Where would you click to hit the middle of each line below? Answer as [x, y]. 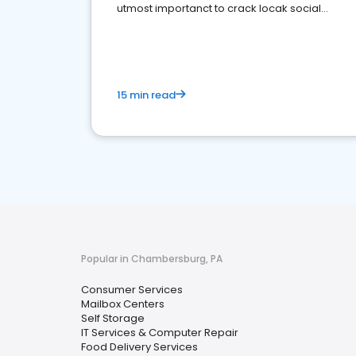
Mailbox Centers [123, 304]
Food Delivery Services [139, 347]
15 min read [146, 95]
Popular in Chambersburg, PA [152, 259]
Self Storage [113, 318]
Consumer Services [132, 290]
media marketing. [163, 24]
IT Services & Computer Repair [160, 333]
